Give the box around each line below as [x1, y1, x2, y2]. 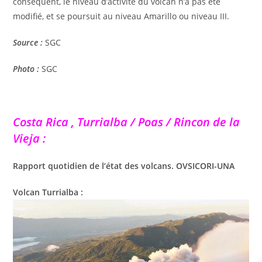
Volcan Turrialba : [13, 186, 84, 198]
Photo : [13, 63, 40, 74]
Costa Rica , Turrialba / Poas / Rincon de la [13, 113, 240, 130]
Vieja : [13, 130, 46, 146]
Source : [13, 36, 43, 48]
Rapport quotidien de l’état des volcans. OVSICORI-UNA [13, 160, 235, 171]
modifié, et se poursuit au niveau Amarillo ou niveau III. [13, 10, 230, 22]
